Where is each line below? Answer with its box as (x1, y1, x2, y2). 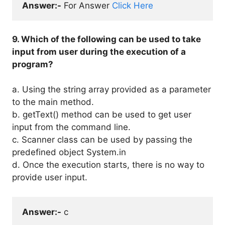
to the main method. (12, 97, 94, 107)
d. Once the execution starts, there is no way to (12, 160, 204, 170)
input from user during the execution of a (12, 47, 186, 57)
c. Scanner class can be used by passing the (12, 135, 192, 145)
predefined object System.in (12, 147, 126, 157)
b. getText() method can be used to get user (12, 109, 191, 120)
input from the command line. (12, 122, 131, 132)
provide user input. (12, 172, 87, 182)
